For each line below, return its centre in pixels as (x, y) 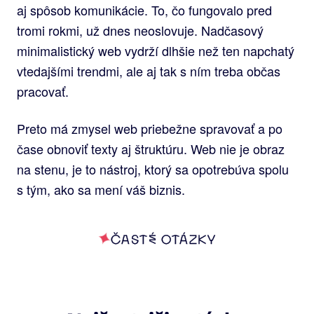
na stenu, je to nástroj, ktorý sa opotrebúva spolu (153, 169)
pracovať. (43, 91)
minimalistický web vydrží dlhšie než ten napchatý (156, 51)
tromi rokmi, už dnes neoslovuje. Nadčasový (140, 30)
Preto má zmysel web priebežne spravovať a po (150, 129)
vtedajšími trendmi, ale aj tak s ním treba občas (149, 71)
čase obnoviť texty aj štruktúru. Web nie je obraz (151, 149)
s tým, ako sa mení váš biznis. (101, 190)
